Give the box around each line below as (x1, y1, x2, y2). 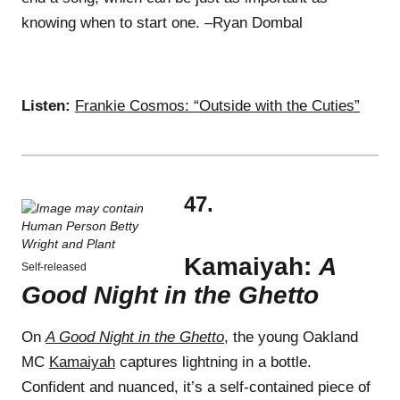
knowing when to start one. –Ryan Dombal (21, 13, 303, 31)
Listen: (21, 96, 71, 114)
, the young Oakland (224, 328, 358, 346)
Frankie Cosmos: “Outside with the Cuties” (75, 96, 360, 114)
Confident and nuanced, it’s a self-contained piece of (21, 378, 371, 396)
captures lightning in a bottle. (115, 353, 312, 371)
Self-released (21, 260, 87, 273)
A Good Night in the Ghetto (46, 328, 224, 346)
